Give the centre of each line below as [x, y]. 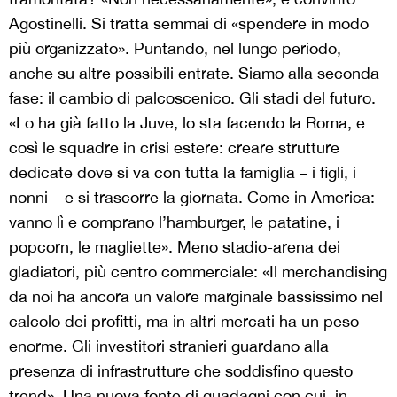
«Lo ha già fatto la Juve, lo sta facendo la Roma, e [187, 123]
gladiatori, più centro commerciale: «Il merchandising [198, 272]
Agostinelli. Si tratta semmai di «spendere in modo [189, 24]
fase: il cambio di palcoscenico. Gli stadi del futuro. [192, 98]
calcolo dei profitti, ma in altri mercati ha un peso [184, 322]
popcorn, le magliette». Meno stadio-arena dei [175, 247]
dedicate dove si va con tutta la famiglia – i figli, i [183, 173]
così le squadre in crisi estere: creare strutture [174, 148]
